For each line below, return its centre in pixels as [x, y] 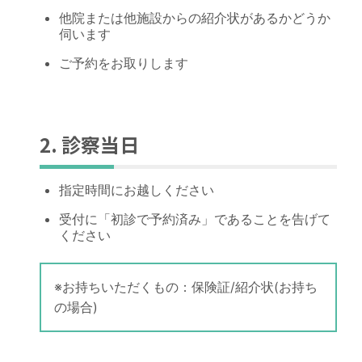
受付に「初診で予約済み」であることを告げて [194, 219]
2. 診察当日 [89, 145]
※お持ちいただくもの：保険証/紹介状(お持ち [185, 287]
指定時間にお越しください [136, 190]
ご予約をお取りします [123, 63]
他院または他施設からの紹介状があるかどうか [194, 18]
